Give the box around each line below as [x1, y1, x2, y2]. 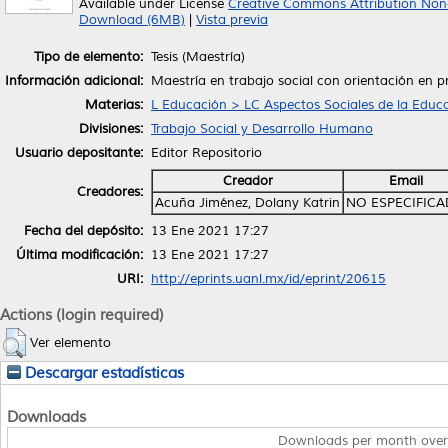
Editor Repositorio [151, 144, 262, 161]
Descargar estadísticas [21, 363, 184, 382]
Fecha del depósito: [24, 222, 143, 239]
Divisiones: [79, 120, 143, 137]
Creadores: [77, 183, 143, 200]
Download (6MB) [79, 12, 185, 28]
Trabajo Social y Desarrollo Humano [151, 120, 373, 137]
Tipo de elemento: [34, 48, 143, 65]
